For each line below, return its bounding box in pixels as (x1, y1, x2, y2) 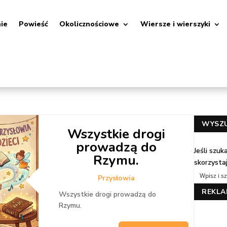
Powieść (19, 19, 49, 29)
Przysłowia (97, 173, 135, 183)
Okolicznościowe (59, 19, 120, 29)
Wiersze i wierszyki (140, 19, 211, 29)
